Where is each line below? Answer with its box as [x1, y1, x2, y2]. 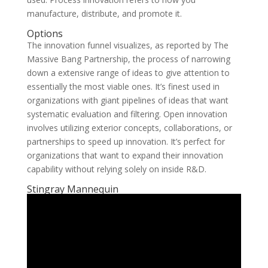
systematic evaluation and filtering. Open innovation [26, 108, 227, 120]
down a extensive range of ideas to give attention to [26, 67, 230, 78]
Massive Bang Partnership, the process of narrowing [26, 53, 230, 65]
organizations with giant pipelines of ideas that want [26, 95, 229, 106]
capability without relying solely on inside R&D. [26, 163, 206, 175]
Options [26, 27, 63, 40]
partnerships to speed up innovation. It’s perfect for [26, 136, 225, 147]
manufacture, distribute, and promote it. [26, 8, 182, 19]
